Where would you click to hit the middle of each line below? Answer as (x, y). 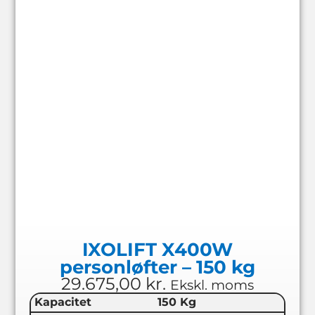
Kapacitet (63, 302)
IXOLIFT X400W (157, 249)
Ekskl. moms (212, 284)
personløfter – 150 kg (157, 266)
